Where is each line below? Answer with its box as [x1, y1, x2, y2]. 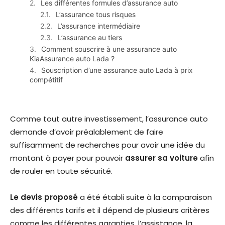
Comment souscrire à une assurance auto [41, 45, 177, 54]
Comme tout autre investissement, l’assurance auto [10, 114, 208, 125]
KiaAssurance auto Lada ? [30, 54, 115, 63]
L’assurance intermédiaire [57, 22, 140, 31]
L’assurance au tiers [58, 33, 122, 42]
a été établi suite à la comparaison [78, 192, 212, 203]
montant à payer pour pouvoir [10, 153, 125, 164]
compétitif [30, 75, 63, 84]
